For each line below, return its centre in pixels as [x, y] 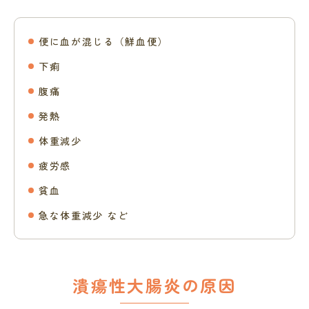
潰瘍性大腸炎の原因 [154, 285]
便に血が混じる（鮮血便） [104, 41]
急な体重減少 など [84, 215]
